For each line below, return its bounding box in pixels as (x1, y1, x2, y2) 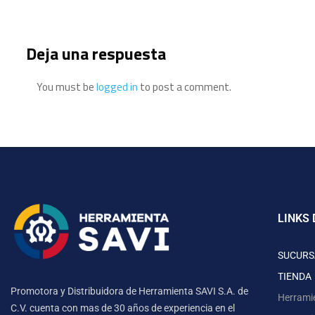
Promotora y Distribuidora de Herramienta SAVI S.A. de (11, 285, 248, 297)
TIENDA (277, 271, 311, 282)
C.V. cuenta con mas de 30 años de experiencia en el (11, 302, 235, 314)
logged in (96, 79, 138, 95)
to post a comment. (138, 79, 231, 95)
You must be (37, 79, 96, 95)
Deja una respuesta (26, 41, 166, 66)
